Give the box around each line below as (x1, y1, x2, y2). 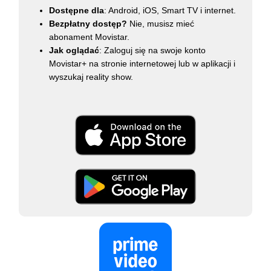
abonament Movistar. (49, 31, 130, 42)
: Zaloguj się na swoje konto (99, 45, 206, 55)
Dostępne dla (49, 5, 105, 15)
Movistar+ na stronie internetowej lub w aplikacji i (49, 58, 236, 68)
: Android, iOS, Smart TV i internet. (104, 5, 237, 15)
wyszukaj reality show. (49, 71, 134, 82)
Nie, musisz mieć (127, 18, 195, 28)
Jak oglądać (49, 45, 100, 55)
